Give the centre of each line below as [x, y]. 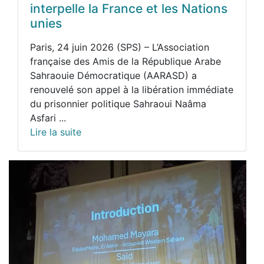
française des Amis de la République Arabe [126, 61]
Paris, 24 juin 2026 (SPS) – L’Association [120, 47]
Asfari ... [48, 118]
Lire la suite [56, 132]
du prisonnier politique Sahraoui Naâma [118, 103]
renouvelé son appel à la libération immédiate [132, 89]
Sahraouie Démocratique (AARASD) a [113, 75]
